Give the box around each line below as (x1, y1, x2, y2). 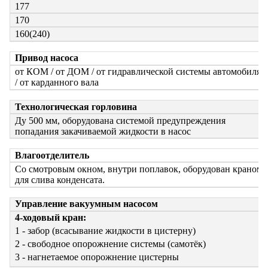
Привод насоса (15, 53, 78, 63)
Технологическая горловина (15, 101, 137, 112)
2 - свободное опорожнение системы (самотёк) (15, 239, 206, 249)
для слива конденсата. (15, 175, 105, 185)
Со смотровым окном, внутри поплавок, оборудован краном (15, 164, 263, 175)
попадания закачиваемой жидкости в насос (15, 126, 191, 136)
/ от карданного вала (15, 77, 99, 88)
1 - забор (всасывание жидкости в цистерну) (15, 226, 196, 236)
